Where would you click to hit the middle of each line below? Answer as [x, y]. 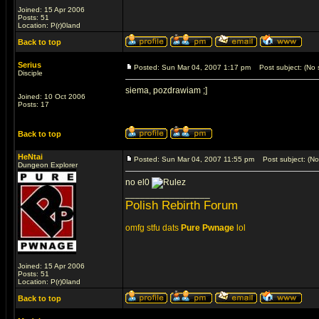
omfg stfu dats [153, 228]
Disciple [30, 73]
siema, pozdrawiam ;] [166, 90]
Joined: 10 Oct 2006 [52, 96]
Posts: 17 [33, 104]
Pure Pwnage [208, 228]
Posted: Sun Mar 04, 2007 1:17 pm [192, 67]
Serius [30, 65]
